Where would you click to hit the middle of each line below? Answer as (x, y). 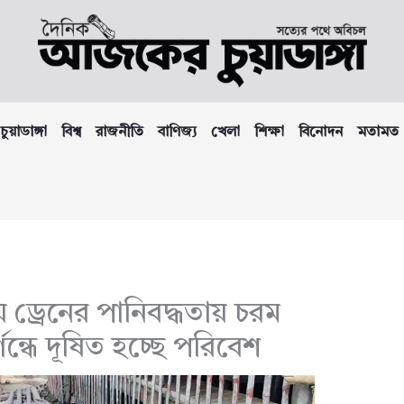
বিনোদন (321, 133)
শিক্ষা (269, 133)
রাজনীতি (119, 133)
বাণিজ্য (177, 133)
